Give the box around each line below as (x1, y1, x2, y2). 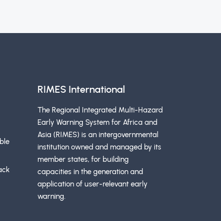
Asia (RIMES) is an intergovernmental (37, 130, 158, 140)
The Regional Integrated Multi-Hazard (37, 106, 163, 115)
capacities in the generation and (37, 167, 143, 177)
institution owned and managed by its (37, 143, 161, 152)
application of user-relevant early (37, 180, 147, 189)
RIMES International (37, 83, 125, 96)
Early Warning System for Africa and (37, 118, 157, 127)
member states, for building (37, 155, 129, 164)
